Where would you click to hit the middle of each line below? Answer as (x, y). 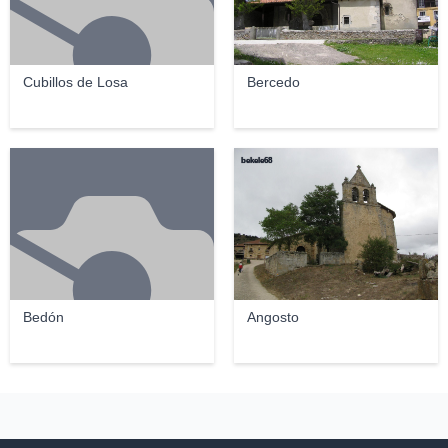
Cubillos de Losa (75, 82)
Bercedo (273, 82)
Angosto (272, 317)
